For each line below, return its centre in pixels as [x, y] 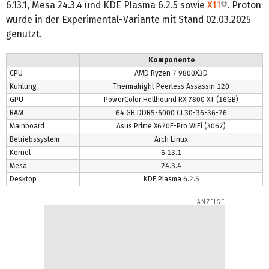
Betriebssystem [34, 139]
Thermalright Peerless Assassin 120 [171, 86]
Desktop [23, 179]
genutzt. [24, 34]
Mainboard [27, 126]
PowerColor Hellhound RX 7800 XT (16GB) [171, 99]
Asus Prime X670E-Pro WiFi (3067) [171, 126]
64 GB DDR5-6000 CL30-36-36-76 [171, 113]
